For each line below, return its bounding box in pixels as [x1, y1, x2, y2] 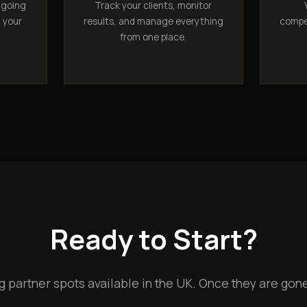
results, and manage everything [83, 14, 223, 27]
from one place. [120, 30, 187, 43]
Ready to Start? [49, 219, 258, 258]
